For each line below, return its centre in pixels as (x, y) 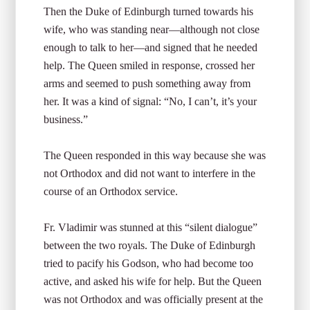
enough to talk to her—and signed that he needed (151, 47)
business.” (66, 119)
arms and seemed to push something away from (147, 83)
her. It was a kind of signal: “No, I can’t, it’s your (151, 101)
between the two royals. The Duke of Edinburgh (150, 245)
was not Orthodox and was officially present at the (154, 299)
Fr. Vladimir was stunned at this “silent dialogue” (151, 227)
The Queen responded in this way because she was (155, 155)
